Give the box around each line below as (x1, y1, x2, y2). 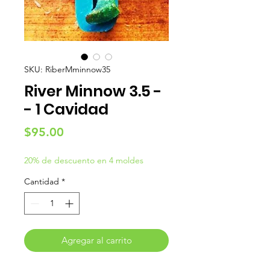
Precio (63, 124, 98, 139)
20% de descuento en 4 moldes (24, 155, 143, 166)
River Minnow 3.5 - (24, 81, 162, 102)
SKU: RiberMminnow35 (24, 64, 110, 75)
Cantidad (24, 176, 59, 187)
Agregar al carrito (61, 234, 132, 246)
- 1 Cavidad (24, 99, 108, 121)
